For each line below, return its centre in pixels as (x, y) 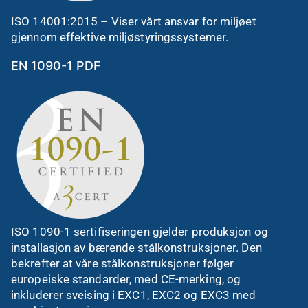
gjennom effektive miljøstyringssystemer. (120, 37)
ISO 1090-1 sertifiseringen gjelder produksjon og (140, 231)
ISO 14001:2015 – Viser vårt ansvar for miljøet (134, 22)
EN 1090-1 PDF (56, 66)
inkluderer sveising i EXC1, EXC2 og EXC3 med (134, 295)
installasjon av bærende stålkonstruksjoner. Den (136, 247)
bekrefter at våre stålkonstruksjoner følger (123, 263)
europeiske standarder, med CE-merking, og (126, 279)
